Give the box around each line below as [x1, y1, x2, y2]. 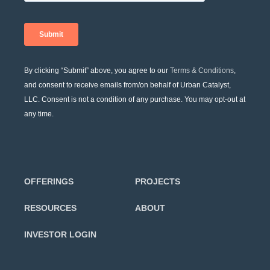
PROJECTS [135, 176, 180, 186]
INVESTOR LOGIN [24, 229, 96, 239]
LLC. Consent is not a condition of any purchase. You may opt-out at [24, 95, 245, 104]
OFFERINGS [24, 176, 74, 186]
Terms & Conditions [170, 66, 234, 75]
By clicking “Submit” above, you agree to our [24, 66, 170, 75]
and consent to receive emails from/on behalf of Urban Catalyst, [24, 80, 231, 89]
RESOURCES [24, 202, 77, 213]
